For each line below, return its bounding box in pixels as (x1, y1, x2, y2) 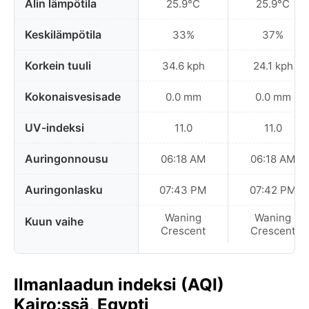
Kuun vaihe (25, 214, 83, 228)
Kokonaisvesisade (25, 90, 121, 103)
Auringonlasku (25, 183, 103, 197)
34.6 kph (161, 59, 205, 72)
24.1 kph (252, 59, 293, 72)
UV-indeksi (25, 121, 84, 134)
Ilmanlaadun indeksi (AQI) (14, 275, 224, 295)
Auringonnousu (25, 152, 108, 166)
